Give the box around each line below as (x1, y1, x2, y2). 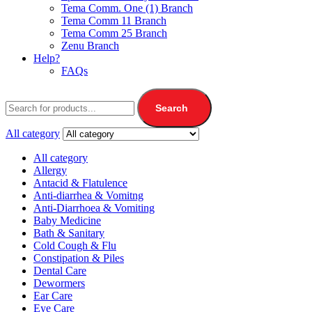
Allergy (33, 164, 67, 177)
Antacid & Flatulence (33, 177, 127, 189)
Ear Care (33, 290, 72, 302)
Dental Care (33, 265, 86, 277)
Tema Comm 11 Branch (61, 15, 166, 27)
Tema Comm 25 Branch (61, 27, 167, 40)
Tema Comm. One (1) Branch (61, 2, 193, 15)
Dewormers (33, 277, 85, 290)
